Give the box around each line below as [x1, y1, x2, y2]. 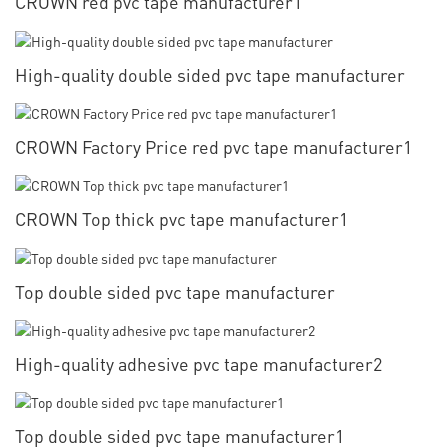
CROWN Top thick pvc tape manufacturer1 [15, 207, 348, 231]
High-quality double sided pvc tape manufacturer [15, 62, 405, 86]
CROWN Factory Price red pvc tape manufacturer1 [15, 135, 412, 159]
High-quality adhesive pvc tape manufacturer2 [15, 351, 382, 375]
